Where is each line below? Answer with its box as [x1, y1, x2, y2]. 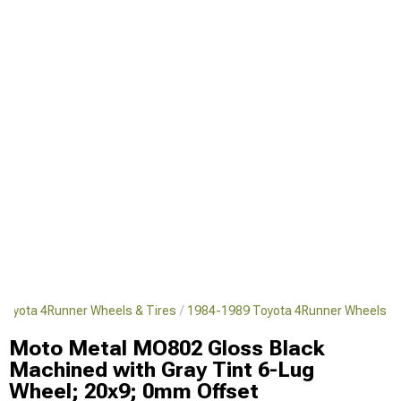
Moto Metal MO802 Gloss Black [9, 336, 325, 361]
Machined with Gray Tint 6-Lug [9, 357, 314, 382]
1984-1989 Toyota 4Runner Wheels [187, 303, 387, 318]
